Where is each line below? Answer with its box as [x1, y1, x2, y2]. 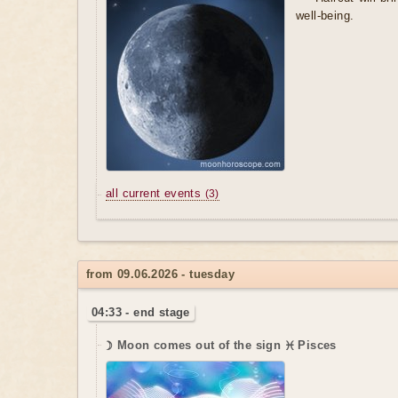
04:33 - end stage [92, 306, 190, 320]
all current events [106, 187, 205, 201]
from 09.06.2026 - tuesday [86, 267, 235, 282]
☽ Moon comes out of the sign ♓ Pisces [106, 338, 337, 353]
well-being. [296, 9, 354, 23]
